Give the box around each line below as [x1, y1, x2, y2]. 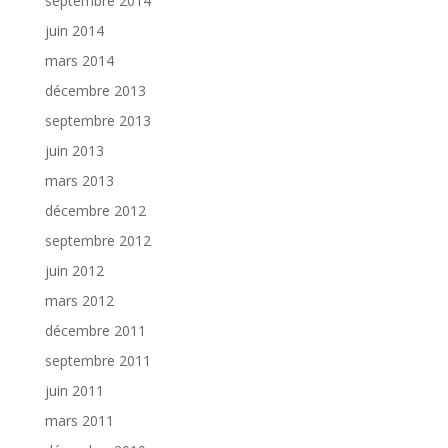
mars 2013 [44, 171, 114, 191]
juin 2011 [44, 381, 104, 401]
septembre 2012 [44, 231, 151, 251]
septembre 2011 [44, 351, 151, 371]
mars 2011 [44, 411, 114, 431]
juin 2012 [44, 261, 104, 281]
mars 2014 [44, 51, 114, 71]
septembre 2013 [44, 111, 151, 131]
